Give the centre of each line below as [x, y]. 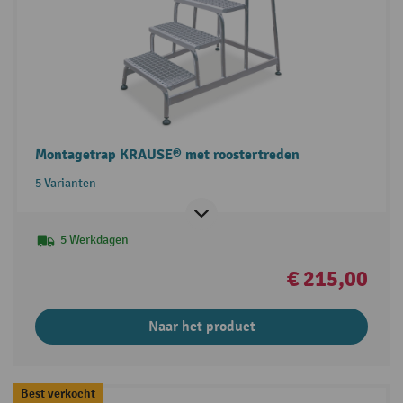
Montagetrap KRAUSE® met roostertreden [167, 154]
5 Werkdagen [94, 239]
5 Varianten [65, 183]
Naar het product [201, 326]
